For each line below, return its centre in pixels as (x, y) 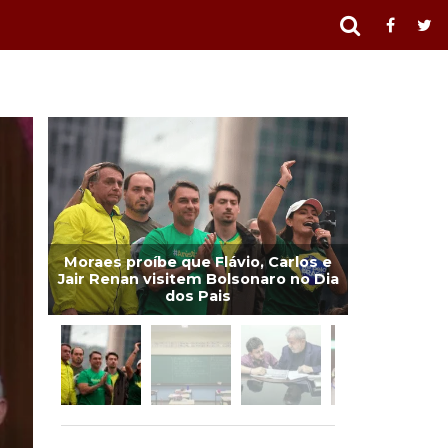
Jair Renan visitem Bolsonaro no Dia (198, 278)
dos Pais (198, 295)
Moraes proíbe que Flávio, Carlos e (198, 261)
